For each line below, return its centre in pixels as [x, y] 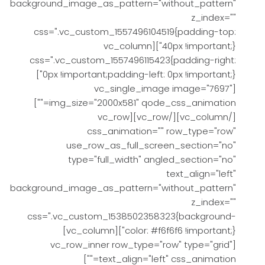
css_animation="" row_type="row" [161, 131]
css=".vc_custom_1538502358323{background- [132, 216]
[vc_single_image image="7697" [163, 88]
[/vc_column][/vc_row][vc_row [114, 117]
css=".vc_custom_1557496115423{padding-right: [133, 60]
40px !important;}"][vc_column [128, 46]
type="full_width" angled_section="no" [152, 159]
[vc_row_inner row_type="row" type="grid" [141, 245]
